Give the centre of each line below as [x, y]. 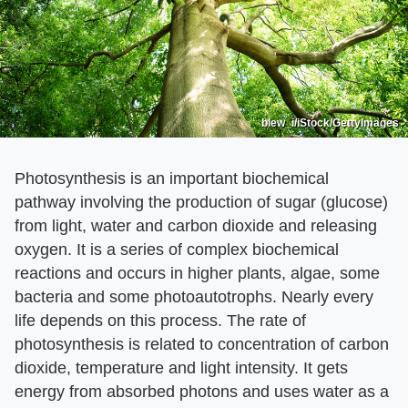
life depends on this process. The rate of [160, 320]
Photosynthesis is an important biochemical [172, 178]
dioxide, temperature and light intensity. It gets [181, 367]
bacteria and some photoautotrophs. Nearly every [194, 296]
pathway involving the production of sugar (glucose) [201, 202]
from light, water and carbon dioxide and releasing [196, 225]
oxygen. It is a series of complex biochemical [177, 249]
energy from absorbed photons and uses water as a [202, 391]
